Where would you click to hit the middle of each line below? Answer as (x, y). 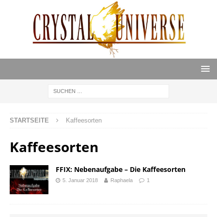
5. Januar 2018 (80, 180)
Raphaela (122, 180)
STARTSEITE (29, 121)
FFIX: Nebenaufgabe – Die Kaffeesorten (121, 170)
